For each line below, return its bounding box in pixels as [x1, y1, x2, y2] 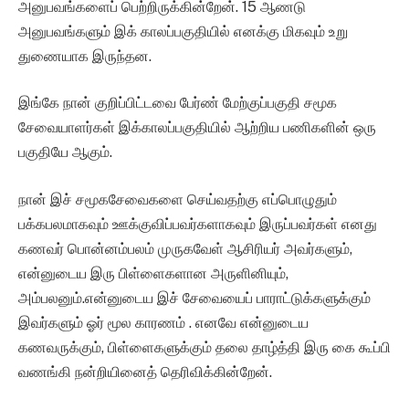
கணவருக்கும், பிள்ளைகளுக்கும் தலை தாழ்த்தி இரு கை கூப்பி [18, 338, 391, 356]
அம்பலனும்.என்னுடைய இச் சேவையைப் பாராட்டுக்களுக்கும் [18, 288, 371, 307]
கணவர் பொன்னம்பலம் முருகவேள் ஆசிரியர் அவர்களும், [18, 239, 352, 257]
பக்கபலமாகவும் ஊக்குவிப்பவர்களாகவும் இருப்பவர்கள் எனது [18, 215, 377, 233]
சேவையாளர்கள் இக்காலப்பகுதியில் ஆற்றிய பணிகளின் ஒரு [18, 119, 376, 137]
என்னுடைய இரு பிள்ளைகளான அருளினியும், [18, 264, 288, 282]
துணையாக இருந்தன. [18, 47, 152, 65]
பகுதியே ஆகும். [18, 143, 112, 162]
